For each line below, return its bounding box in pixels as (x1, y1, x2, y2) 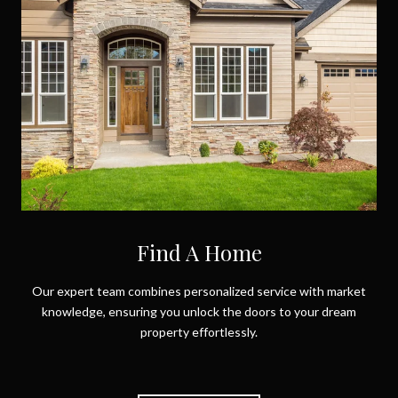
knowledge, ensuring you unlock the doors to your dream (42, 309, 356, 325)
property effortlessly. (140, 330, 258, 346)
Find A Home (136, 243, 262, 273)
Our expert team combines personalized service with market (32, 289, 366, 305)
